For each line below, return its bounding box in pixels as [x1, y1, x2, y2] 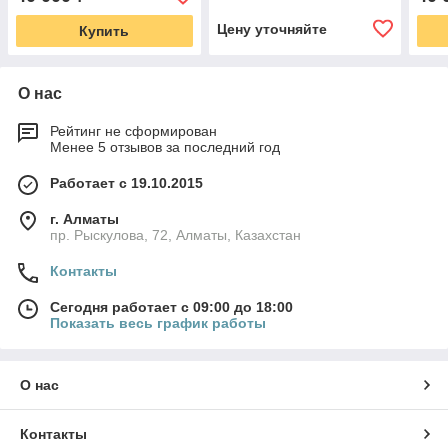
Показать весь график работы [50, 315, 266, 332]
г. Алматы [50, 211, 119, 228]
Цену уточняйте [216, 21, 327, 38]
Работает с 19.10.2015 [50, 175, 203, 192]
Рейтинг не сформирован [50, 123, 217, 140]
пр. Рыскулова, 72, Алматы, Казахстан [50, 227, 301, 244]
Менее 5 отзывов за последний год [50, 139, 280, 156]
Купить [79, 23, 130, 40]
